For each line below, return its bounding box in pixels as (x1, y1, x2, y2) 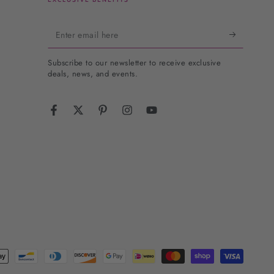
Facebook (53, 110, 92, 123)
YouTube (150, 110, 183, 123)
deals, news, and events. (48, 68, 138, 80)
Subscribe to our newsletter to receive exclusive (48, 57, 221, 69)
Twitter (77, 110, 104, 123)
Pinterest (102, 110, 136, 123)
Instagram (126, 110, 165, 123)
